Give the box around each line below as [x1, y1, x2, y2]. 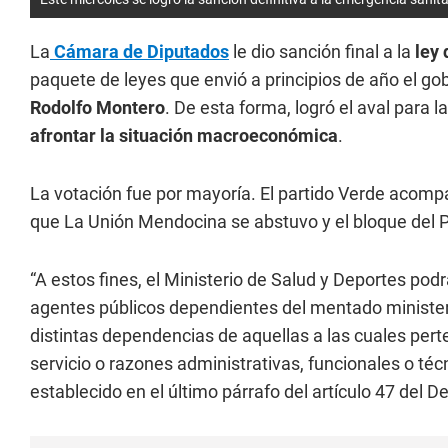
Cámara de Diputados [50, 41, 229, 62]
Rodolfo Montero [30, 97, 165, 118]
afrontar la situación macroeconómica [30, 125, 338, 146]
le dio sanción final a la [229, 41, 411, 62]
